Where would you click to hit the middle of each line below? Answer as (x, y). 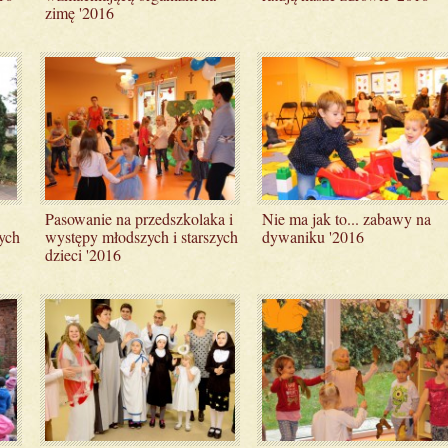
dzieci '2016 (82, 254)
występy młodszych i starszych (141, 236)
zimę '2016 (79, 12)
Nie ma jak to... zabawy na (347, 218)
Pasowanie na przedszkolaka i (138, 218)
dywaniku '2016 (313, 236)
